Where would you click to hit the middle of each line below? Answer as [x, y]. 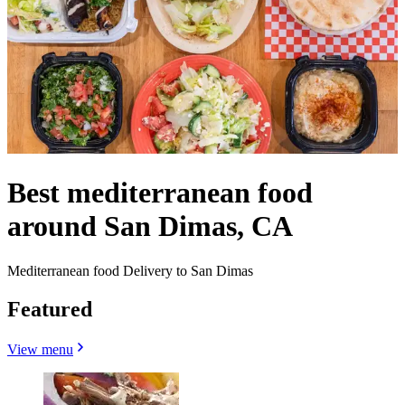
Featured [50, 309]
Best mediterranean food [160, 193]
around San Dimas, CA [150, 226]
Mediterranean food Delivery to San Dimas [130, 270]
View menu [40, 349]
